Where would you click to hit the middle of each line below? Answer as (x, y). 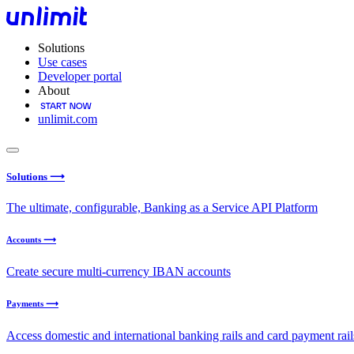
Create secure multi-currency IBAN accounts (119, 272)
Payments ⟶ (32, 304)
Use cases (62, 62)
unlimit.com (68, 119)
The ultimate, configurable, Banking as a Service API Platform (162, 208)
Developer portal (80, 76)
